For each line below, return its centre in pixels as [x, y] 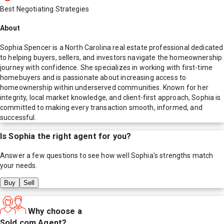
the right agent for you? [83, 136]
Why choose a [55, 211]
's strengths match [183, 155]
